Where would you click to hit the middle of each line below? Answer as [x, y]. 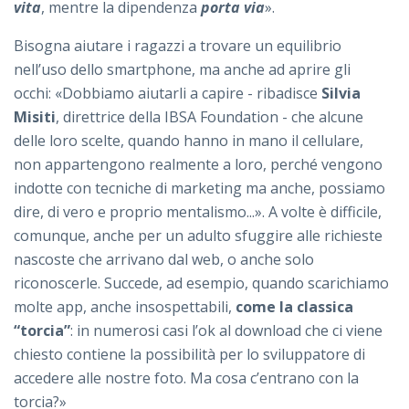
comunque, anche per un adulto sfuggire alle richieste [198, 236]
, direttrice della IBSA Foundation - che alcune [210, 117]
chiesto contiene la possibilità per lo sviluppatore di [189, 355]
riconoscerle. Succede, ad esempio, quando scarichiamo [201, 283]
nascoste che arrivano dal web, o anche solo [164, 260]
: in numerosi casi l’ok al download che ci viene [226, 331]
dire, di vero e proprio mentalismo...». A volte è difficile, [198, 212]
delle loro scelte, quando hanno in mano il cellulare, [189, 141]
